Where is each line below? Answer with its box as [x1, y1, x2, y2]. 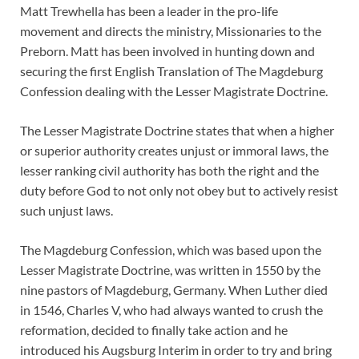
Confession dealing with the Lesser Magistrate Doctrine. [20, 83, 328, 99]
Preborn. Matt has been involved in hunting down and [20, 43, 315, 59]
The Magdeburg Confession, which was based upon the [20, 242, 321, 258]
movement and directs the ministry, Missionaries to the [20, 23, 321, 39]
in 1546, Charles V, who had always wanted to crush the [20, 302, 323, 318]
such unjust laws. [20, 203, 113, 219]
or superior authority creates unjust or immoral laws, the [20, 143, 329, 159]
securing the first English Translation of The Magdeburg [20, 63, 323, 79]
